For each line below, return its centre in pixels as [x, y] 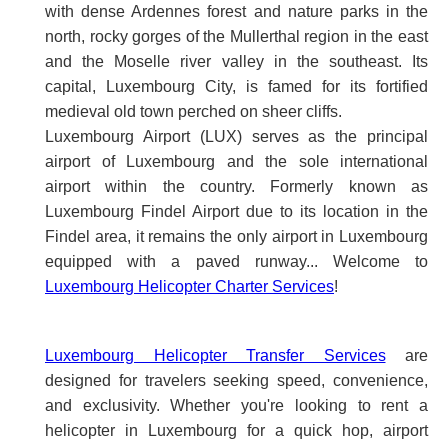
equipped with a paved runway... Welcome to [236, 261]
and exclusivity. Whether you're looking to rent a [236, 405]
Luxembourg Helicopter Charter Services [189, 286]
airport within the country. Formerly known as [236, 186]
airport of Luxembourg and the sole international [236, 161]
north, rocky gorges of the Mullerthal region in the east [236, 36]
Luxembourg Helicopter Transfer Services [215, 355]
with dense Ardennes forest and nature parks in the [236, 11]
